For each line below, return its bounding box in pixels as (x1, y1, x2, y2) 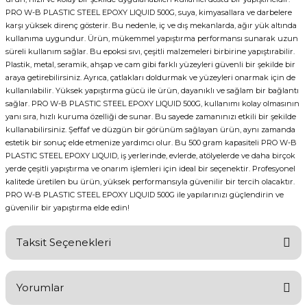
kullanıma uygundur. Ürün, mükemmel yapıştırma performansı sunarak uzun (5, 34, 298, 43)
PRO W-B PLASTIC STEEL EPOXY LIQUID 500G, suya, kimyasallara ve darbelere (5, 8, 292, 17)
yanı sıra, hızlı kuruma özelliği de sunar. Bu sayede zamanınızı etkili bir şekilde (5, 112, 296, 121)
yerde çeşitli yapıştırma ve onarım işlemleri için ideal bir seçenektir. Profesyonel (5, 164, 295, 173)
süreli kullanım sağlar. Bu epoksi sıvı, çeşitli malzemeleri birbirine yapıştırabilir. (5, 47, 295, 56)
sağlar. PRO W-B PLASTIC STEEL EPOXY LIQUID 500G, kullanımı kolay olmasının (5, 99, 299, 108)
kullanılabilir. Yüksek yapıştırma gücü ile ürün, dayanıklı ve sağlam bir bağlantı (5, 86, 299, 95)
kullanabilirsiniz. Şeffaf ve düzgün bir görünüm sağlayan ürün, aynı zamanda (5, 125, 295, 134)
